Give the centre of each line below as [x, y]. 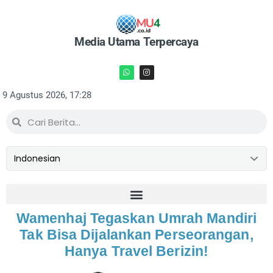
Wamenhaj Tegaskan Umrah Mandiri [136, 218]
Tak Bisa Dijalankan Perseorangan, [136, 235]
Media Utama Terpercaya [136, 42]
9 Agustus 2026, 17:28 [47, 95]
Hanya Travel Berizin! [136, 251]
